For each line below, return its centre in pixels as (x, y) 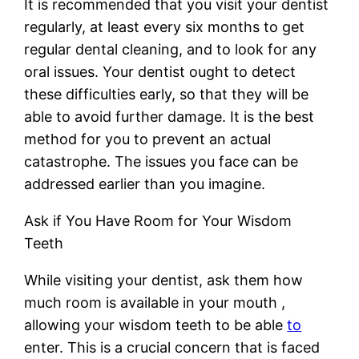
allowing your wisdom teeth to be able (156, 325)
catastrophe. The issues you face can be (161, 161)
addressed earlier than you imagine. (145, 184)
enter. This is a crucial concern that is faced (172, 347)
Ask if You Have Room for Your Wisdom (158, 220)
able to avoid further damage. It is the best (169, 116)
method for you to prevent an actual (148, 139)
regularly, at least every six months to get (165, 26)
